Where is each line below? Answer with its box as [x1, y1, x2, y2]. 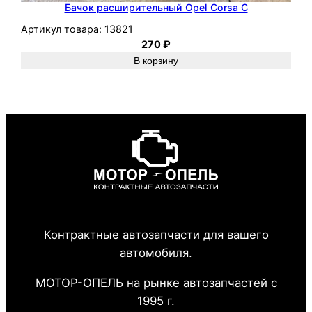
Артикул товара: [21, 22, 102, 35]
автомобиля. [120, 246, 192, 260]
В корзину [134, 54, 178, 66]
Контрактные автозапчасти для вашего [43, 228, 269, 242]
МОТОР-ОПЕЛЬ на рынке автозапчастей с [35, 275, 277, 290]
